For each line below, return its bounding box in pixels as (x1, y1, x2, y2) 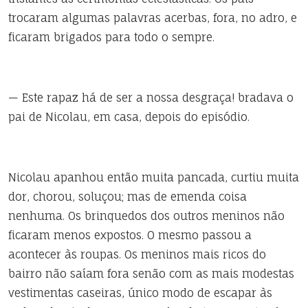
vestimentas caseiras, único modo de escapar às (8, 286, 272, 300)
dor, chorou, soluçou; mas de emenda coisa (8, 190, 247, 203)
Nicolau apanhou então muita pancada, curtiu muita (8, 170, 299, 184)
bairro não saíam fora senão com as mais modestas (8, 267, 294, 280)
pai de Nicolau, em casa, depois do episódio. (8, 110, 250, 124)
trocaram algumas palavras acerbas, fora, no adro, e (8, 11, 297, 25)
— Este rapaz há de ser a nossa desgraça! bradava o (8, 91, 294, 104)
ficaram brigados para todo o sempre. (8, 30, 214, 44)
